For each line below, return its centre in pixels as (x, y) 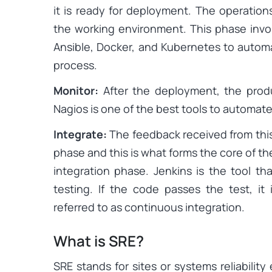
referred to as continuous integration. (149, 207)
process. (75, 65)
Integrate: (80, 134)
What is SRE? (99, 240)
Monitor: (76, 90)
